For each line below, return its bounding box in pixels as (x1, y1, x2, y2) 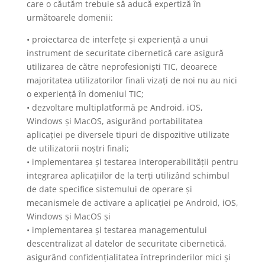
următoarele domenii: (26, 12, 113, 23)
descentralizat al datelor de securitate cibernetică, (26, 238, 227, 249)
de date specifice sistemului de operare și (26, 183, 192, 195)
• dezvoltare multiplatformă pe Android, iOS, (26, 102, 203, 113)
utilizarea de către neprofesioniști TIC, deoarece (26, 61, 217, 72)
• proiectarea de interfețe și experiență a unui (26, 34, 208, 45)
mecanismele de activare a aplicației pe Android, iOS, (26, 197, 238, 208)
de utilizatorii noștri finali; (26, 143, 129, 154)
